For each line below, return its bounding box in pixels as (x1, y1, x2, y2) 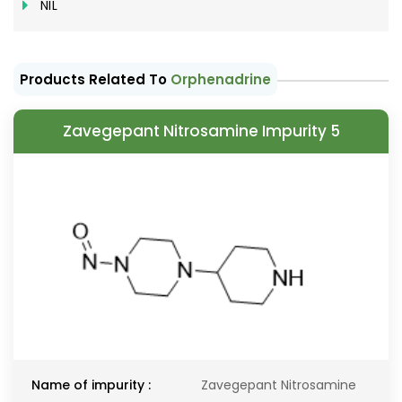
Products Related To (20, 70, 170, 89)
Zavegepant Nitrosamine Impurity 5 (62, 120, 340, 142)
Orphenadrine (170, 70, 271, 89)
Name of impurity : (31, 376, 151, 394)
